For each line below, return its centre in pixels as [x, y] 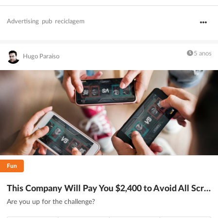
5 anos [203, 54]
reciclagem [70, 21]
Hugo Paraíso [41, 57]
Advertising [23, 21]
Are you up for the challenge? [51, 202]
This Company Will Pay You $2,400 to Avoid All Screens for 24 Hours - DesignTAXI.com [207, 189]
